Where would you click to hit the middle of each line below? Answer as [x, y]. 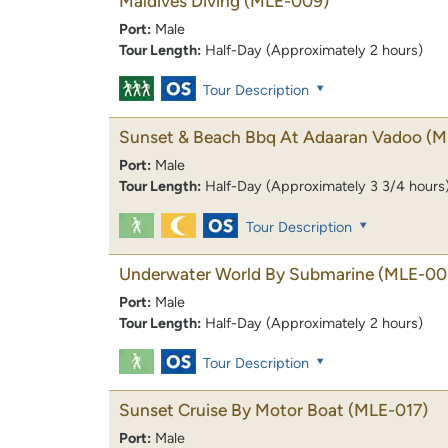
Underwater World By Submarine [246, 273]
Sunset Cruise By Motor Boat [231, 409]
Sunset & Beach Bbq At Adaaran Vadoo [270, 137]
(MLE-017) [388, 409]
